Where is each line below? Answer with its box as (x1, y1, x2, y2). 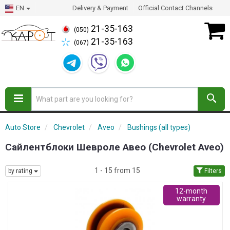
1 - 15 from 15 (94, 166, 140, 175)
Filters (203, 167, 222, 175)
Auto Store (5, 123, 41, 131)
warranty (177, 195, 206, 203)
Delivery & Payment (72, 4, 128, 12)
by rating (8, 167, 34, 175)
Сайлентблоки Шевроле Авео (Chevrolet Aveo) (5, 141, 224, 153)
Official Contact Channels (138, 4, 213, 12)
